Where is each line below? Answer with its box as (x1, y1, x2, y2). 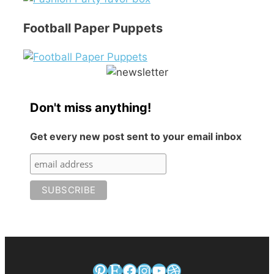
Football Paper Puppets (23, 21, 163, 36)
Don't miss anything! (30, 100, 152, 116)
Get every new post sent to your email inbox (30, 130, 242, 143)
